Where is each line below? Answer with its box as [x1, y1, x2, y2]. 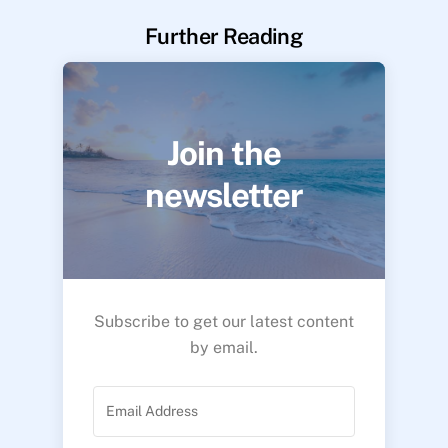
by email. [190, 338, 258, 358]
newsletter [144, 176, 304, 215]
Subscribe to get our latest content [94, 312, 354, 332]
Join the [167, 134, 281, 173]
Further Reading [144, 23, 304, 50]
